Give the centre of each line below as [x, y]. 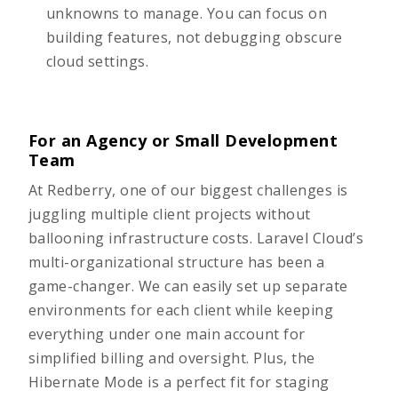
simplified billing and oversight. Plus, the [172, 358]
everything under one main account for [167, 334]
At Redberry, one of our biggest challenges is [188, 190]
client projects [202, 214]
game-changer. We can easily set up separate [188, 286]
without [281, 214]
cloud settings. [98, 61]
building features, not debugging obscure [195, 37]
